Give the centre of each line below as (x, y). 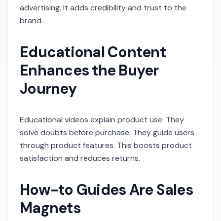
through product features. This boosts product (106, 145)
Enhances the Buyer (89, 70)
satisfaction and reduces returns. (80, 158)
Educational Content (93, 52)
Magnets (50, 208)
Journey (48, 89)
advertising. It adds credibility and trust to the (103, 8)
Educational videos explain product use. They (102, 120)
